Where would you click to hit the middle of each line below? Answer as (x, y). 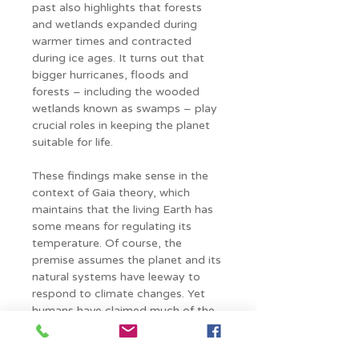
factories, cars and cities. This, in (120, 344)
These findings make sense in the (122, 176)
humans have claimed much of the (125, 311)
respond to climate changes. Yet (120, 294)
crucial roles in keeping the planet (123, 125)
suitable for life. (73, 142)
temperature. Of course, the (109, 243)
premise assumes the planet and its (128, 260)
